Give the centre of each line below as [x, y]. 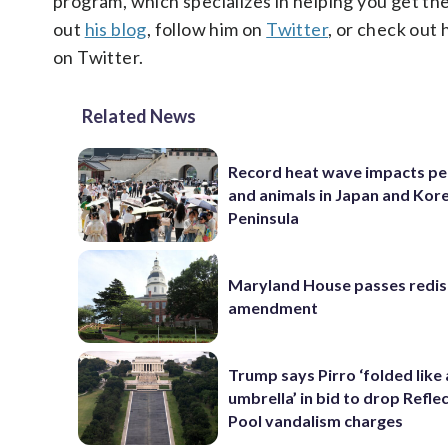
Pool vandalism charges [316, 421]
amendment [273, 308]
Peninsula [264, 218]
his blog [115, 29]
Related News [139, 116]
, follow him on [206, 29]
